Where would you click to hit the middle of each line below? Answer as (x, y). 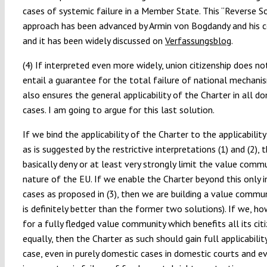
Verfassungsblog (198, 40)
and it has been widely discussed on (94, 40)
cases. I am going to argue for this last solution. (118, 109)
